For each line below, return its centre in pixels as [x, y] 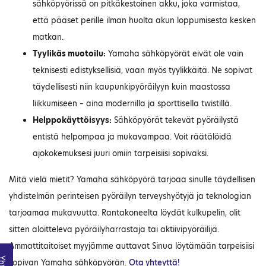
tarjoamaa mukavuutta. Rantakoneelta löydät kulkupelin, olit [125, 213]
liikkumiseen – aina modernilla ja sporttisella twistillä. [132, 104]
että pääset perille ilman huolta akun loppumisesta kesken [144, 20]
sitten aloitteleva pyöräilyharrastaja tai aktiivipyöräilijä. [114, 229]
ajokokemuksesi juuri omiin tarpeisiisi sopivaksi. [121, 153]
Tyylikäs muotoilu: [69, 54]
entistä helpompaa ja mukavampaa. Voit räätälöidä [132, 137]
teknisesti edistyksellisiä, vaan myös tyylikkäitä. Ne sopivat [142, 70]
